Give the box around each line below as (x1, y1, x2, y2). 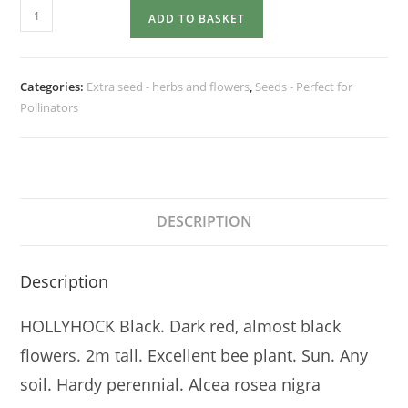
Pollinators (20, 99, 79, 117)
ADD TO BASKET (148, 11, 246, 27)
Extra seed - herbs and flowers (87, 78, 250, 96)
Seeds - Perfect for (255, 78, 353, 96)
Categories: (20, 78, 87, 96)
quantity (19, 46, 71, 65)
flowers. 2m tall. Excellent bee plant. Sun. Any (20, 344, 369, 367)
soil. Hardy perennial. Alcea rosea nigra (20, 373, 321, 396)
